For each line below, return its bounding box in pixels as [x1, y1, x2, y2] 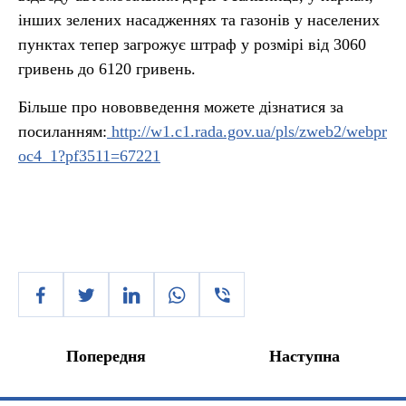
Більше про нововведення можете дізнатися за [18, 98, 343, 116]
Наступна [269, 347, 340, 365]
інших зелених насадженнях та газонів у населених [18, 11, 380, 29]
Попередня [66, 347, 146, 365]
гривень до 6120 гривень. [18, 60, 196, 78]
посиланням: [18, 122, 107, 140]
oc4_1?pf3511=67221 [18, 147, 160, 165]
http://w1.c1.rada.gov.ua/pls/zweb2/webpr [107, 122, 387, 140]
